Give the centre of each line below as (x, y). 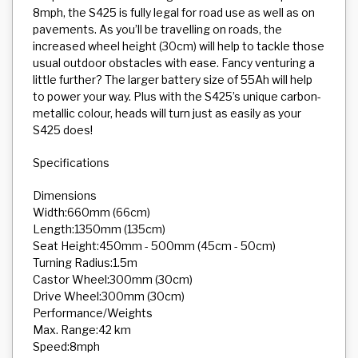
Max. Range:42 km (82, 330)
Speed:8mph (66, 346)
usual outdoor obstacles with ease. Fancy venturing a (174, 63)
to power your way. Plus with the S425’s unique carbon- (177, 96)
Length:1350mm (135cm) (99, 229)
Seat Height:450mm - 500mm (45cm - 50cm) (154, 246)
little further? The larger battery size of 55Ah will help (173, 80)
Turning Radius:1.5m (85, 263)
